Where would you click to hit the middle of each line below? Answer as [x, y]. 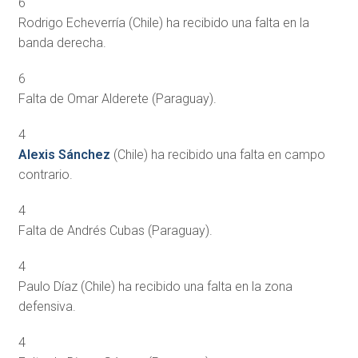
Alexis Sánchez [64, 154]
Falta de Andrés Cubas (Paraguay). [115, 230]
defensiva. [47, 306]
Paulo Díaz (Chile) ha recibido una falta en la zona [155, 286]
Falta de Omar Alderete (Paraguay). [117, 98]
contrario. [45, 174]
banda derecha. [62, 42]
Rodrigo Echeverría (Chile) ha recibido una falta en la [163, 22]
